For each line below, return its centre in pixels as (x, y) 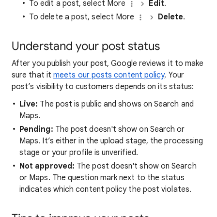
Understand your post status (86, 46)
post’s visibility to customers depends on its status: (103, 87)
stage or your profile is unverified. (79, 153)
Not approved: (47, 166)
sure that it (33, 75)
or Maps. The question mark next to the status (102, 178)
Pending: (36, 129)
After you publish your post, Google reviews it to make (108, 63)
